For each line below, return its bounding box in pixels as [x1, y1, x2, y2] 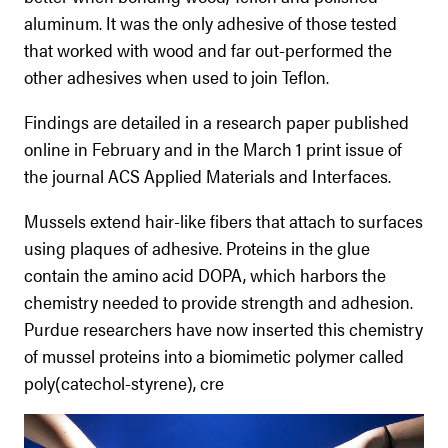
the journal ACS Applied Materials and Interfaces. [24, 162, 391, 188]
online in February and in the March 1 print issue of [24, 135, 402, 161]
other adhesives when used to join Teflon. [24, 63, 329, 89]
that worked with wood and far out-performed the [24, 36, 392, 62]
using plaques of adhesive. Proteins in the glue [24, 234, 370, 260]
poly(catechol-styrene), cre [24, 369, 224, 395]
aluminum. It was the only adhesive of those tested [24, 9, 397, 35]
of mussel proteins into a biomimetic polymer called [24, 342, 404, 368]
